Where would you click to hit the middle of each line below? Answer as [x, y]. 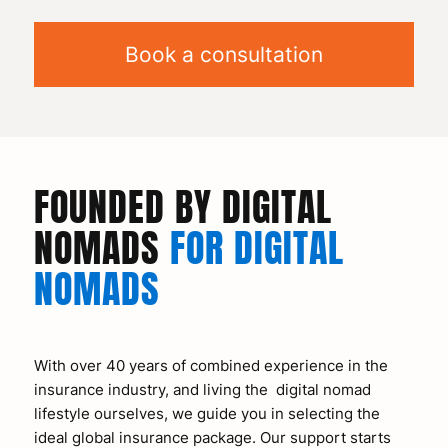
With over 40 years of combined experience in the [210, 365]
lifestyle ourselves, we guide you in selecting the [206, 413]
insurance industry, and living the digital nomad [202, 389]
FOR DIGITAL [256, 248]
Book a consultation [223, 54]
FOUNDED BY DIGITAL [182, 207]
